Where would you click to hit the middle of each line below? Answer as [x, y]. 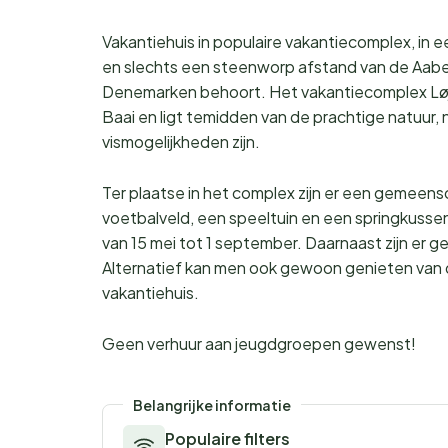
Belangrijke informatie [212, 405]
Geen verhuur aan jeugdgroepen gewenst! [259, 344]
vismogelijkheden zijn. [181, 142]
